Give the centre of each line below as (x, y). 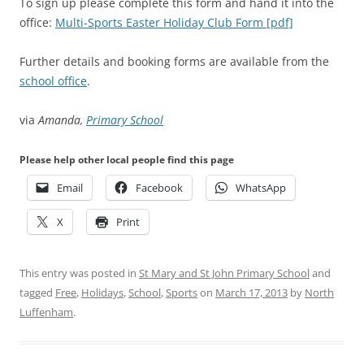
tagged (37, 292)
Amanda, (62, 119)
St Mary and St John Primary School (224, 273)
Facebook (159, 187)
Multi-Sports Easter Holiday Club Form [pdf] (174, 22)
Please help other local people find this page (127, 159)
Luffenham (46, 312)
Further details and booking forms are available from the (174, 61)
